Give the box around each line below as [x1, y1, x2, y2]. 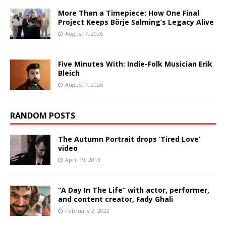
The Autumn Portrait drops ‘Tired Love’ [58, 134, 200, 144]
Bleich [58, 68, 80, 78]
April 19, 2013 [65, 155, 100, 163]
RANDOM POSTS [10, 109, 75, 121]
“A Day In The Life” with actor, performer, [58, 185, 209, 195]
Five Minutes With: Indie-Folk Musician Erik [58, 59, 212, 69]
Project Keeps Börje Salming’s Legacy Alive [58, 17, 214, 27]
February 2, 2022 [65, 206, 109, 214]
